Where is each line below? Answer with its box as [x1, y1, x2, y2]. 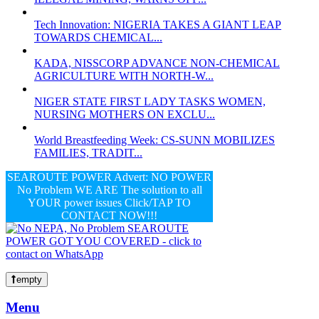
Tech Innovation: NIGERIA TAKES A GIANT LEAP [34, 18, 281, 31]
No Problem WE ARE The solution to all [16, 183, 202, 196]
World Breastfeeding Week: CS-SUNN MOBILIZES [34, 133, 275, 146]
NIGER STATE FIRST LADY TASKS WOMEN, [34, 95, 266, 108]
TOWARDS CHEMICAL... [34, 31, 162, 43]
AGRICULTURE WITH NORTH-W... [34, 69, 214, 82]
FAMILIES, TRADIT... [34, 146, 142, 159]
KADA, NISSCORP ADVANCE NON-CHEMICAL [34, 56, 280, 69]
